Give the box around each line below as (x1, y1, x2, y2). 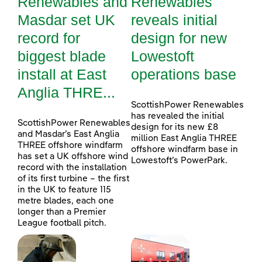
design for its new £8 (131, 122, 218, 132)
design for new (131, 29, 227, 46)
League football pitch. (18, 218, 106, 227)
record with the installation (18, 163, 127, 172)
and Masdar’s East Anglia (18, 129, 119, 139)
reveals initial (131, 11, 218, 28)
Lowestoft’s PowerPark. (131, 156, 227, 165)
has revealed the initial (131, 111, 224, 120)
